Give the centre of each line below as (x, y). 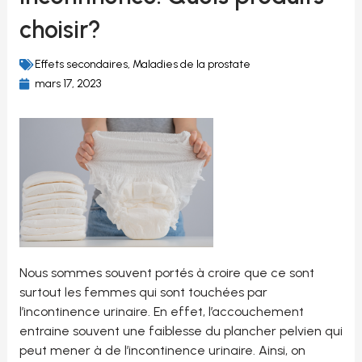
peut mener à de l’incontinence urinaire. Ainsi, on (162, 351)
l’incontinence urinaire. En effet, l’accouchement (161, 312)
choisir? (60, 29)
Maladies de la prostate (191, 64)
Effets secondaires (81, 64)
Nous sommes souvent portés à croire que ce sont (166, 273)
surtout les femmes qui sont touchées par (143, 293)
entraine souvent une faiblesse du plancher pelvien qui (181, 331)
